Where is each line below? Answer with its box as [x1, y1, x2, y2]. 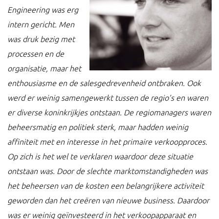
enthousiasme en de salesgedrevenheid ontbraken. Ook [7, 79, 201, 88]
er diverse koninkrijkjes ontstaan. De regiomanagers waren [7, 108, 211, 117]
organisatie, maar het [7, 64, 81, 73]
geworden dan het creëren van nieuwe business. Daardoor [7, 196, 209, 205]
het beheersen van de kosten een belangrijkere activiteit [7, 181, 204, 190]
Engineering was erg [7, 5, 78, 14]
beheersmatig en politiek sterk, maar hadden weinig [7, 123, 188, 131]
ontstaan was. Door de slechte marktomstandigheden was [7, 167, 208, 175]
